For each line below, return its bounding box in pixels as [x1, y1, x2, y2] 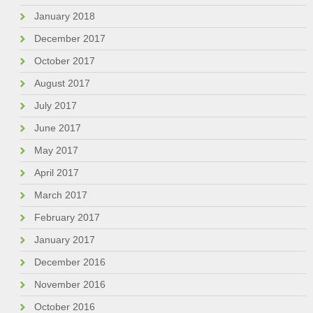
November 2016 [34, 279, 105, 291]
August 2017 [34, 78, 90, 89]
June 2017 [34, 122, 81, 134]
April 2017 [34, 167, 79, 179]
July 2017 [34, 100, 77, 112]
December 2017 [34, 33, 105, 45]
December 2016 [34, 256, 105, 268]
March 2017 [34, 189, 87, 201]
